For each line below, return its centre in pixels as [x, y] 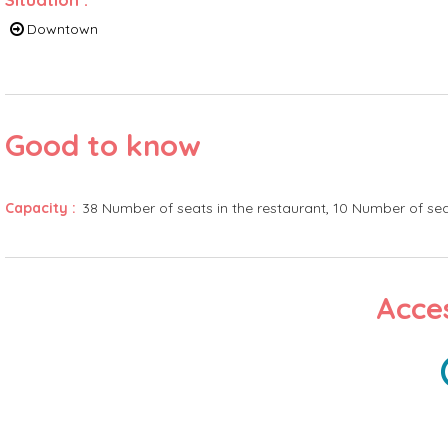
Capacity [38, 207]
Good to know [103, 145]
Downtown [62, 28]
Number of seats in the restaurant [213, 207]
